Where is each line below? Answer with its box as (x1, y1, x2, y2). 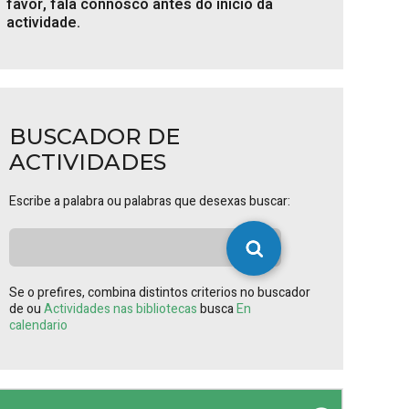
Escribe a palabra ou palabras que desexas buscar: (9, 192, 290, 211)
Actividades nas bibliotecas (44, 299, 200, 319)
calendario (9, 316, 68, 335)
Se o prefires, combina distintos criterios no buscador (9, 283, 310, 302)
